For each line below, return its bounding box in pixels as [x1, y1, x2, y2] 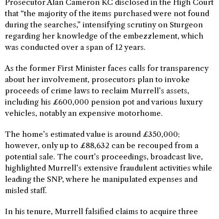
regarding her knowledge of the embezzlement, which [5, 31, 203, 41]
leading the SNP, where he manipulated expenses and [5, 174, 197, 184]
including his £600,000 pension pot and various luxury [5, 97, 202, 107]
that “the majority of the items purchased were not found [5, 8, 209, 18]
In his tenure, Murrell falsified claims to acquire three [5, 206, 198, 216]
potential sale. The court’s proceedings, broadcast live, [5, 152, 203, 161]
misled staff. [5, 185, 47, 195]
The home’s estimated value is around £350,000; [5, 129, 180, 139]
